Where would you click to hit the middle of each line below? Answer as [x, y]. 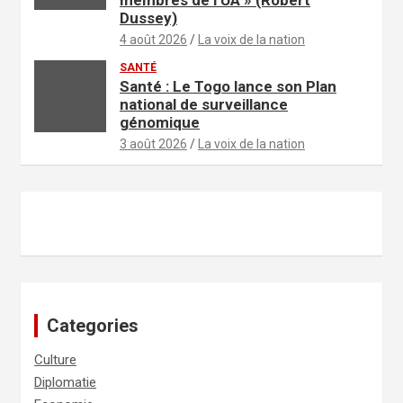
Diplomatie [65, 382]
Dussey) [148, 18]
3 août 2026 [153, 143]
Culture [55, 359]
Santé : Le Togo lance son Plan [228, 86]
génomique [160, 122]
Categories [93, 325]
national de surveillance [204, 104]
